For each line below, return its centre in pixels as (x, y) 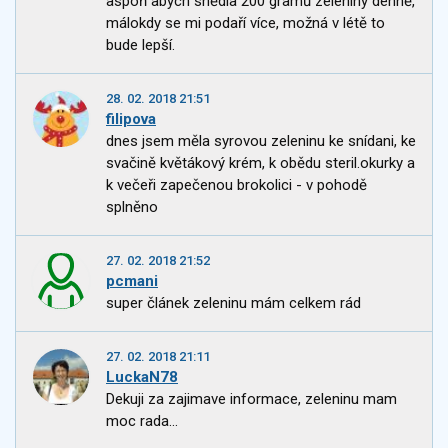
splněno (132, 207)
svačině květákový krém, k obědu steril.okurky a (260, 163)
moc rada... (142, 421)
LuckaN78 (142, 377)
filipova (131, 119)
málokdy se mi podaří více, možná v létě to (245, 23)
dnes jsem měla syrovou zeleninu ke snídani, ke (261, 141)
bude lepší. (140, 45)
